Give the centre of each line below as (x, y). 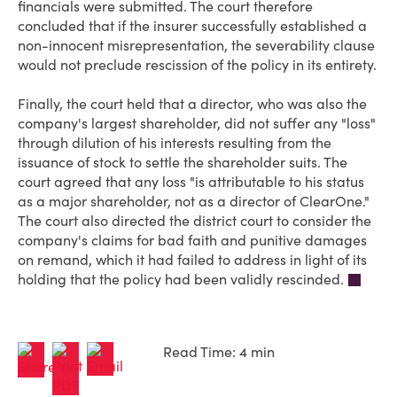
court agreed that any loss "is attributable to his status (191, 182)
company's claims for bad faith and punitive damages (192, 240)
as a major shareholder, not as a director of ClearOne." (194, 201)
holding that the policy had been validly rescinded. (181, 279)
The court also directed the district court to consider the (195, 221)
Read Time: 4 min (219, 352)
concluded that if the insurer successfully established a (192, 26)
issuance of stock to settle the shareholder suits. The (183, 162)
